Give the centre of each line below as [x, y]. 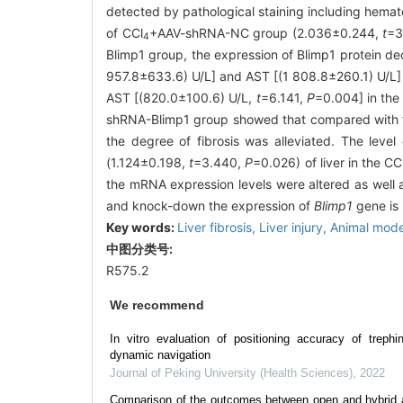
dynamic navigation [160, 354]
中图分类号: [141, 248]
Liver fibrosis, [218, 227]
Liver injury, [295, 227]
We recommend [157, 304]
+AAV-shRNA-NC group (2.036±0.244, [266, 32]
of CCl [125, 32]
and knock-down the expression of [210, 205]
